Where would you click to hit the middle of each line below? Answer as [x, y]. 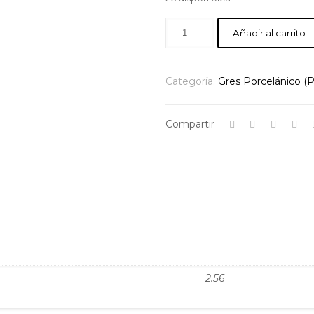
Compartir [190, 124]
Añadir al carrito [269, 33]
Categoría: [191, 81]
